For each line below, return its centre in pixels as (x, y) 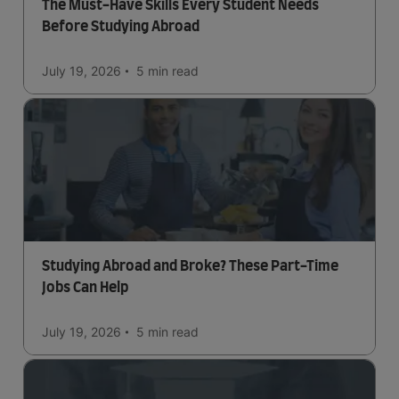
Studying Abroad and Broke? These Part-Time (191, 266)
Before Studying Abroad (121, 27)
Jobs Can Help (85, 288)
